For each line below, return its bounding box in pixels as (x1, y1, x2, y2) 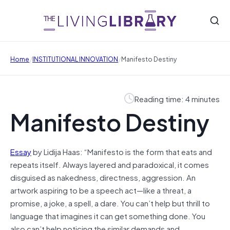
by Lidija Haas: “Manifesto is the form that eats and (31, 145, 212, 158)
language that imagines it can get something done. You (10, 209, 205, 222)
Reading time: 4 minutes (135, 92, 220, 105)
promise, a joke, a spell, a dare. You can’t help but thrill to (10, 196, 210, 209)
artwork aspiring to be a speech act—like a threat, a (10, 183, 191, 196)
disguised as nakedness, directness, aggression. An (10, 170, 196, 183)
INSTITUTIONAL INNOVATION (32, 53, 118, 64)
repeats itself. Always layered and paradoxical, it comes (10, 158, 209, 170)
